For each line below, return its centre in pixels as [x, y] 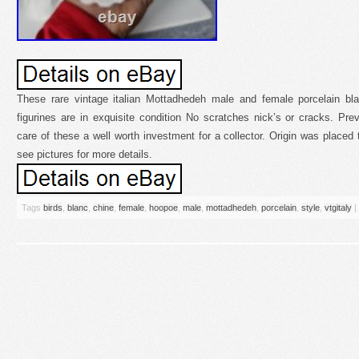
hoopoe [163, 208]
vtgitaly [338, 208]
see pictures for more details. [85, 154]
